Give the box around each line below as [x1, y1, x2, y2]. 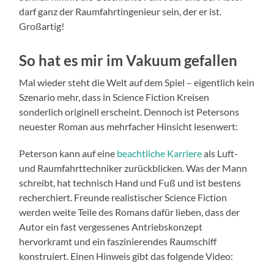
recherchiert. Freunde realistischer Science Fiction [19, 191, 228, 204]
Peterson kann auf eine [19, 147, 117, 160]
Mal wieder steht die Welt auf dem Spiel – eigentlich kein [19, 76, 255, 89]
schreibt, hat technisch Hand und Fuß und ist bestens [19, 177, 242, 189]
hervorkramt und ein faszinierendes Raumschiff [19, 235, 217, 248]
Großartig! [19, 20, 65, 32]
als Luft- [202, 147, 239, 160]
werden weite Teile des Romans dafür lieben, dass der [19, 206, 240, 218]
